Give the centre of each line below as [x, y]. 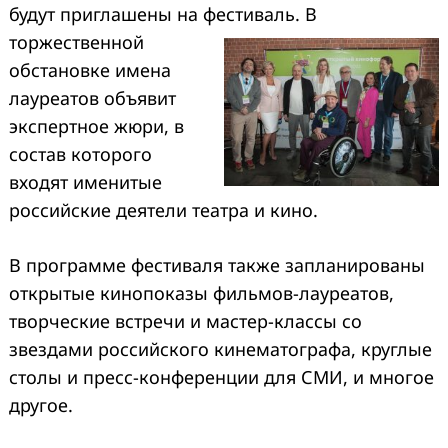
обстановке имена [90, 69]
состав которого [80, 153]
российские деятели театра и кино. [163, 209]
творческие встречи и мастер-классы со [185, 320]
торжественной [76, 41]
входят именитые [85, 181]
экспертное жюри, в [96, 125]
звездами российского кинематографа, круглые [220, 348]
